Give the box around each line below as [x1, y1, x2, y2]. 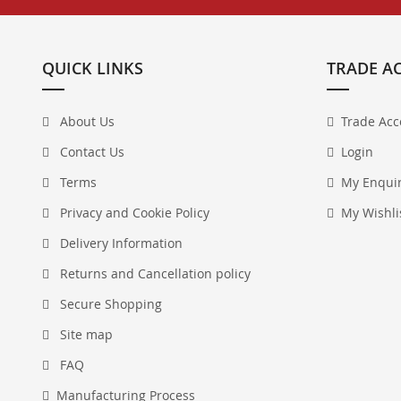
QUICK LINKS [42, 57, 143, 79]
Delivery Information [56, 235, 183, 252]
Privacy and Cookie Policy [56, 204, 209, 221]
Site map [56, 326, 113, 343]
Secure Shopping [56, 295, 162, 312]
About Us [56, 113, 115, 130]
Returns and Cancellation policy [56, 265, 251, 282]
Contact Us [56, 143, 124, 160]
